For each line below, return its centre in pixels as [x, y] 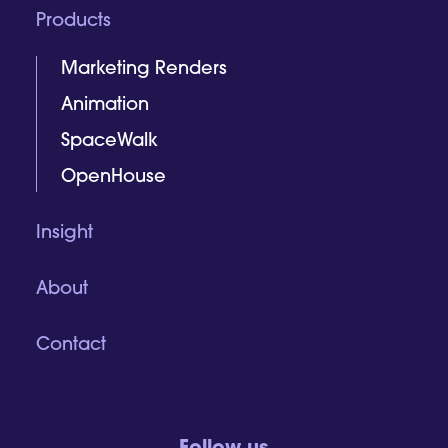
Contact [71, 346]
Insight [64, 234]
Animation [105, 106]
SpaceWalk [109, 142]
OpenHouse [113, 178]
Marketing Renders [144, 70]
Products [73, 22]
